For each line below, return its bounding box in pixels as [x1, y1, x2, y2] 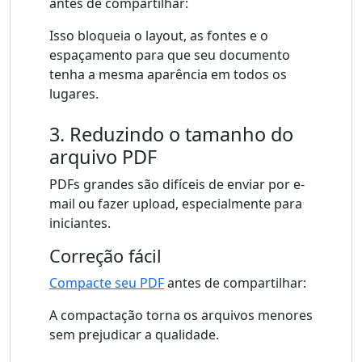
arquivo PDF [49, 144, 157, 170]
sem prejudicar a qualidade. [49, 326, 219, 344]
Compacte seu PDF [49, 274, 164, 293]
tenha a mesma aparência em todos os [49, 65, 287, 84]
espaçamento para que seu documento [49, 46, 290, 65]
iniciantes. [49, 214, 111, 233]
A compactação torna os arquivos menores [49, 306, 313, 325]
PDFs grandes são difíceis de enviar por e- [49, 175, 305, 194]
